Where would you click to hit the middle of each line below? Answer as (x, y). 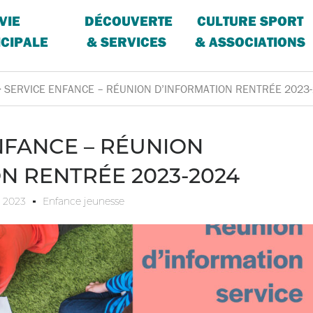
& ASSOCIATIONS (250, 42)
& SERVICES (126, 42)
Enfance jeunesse (83, 201)
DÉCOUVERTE (128, 21)
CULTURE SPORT (250, 21)
